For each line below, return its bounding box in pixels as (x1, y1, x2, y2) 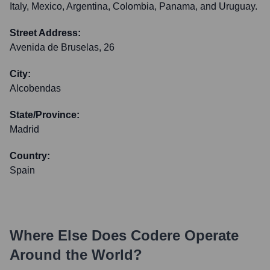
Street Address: (10, 28, 81, 38)
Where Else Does (10, 227, 131, 243)
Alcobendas (10, 83, 61, 93)
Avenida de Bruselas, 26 (10, 42, 115, 52)
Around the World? (10, 246, 142, 263)
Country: (10, 151, 50, 161)
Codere (131, 227, 180, 243)
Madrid (10, 124, 39, 134)
